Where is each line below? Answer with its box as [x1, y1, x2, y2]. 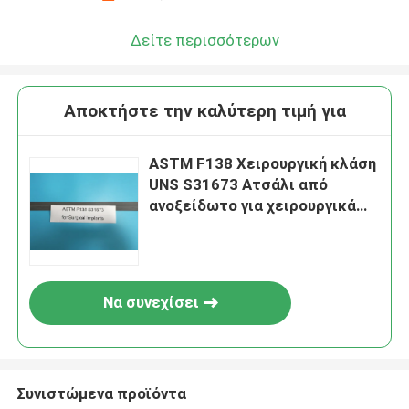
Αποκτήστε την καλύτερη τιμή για [63, 100, 346, 122]
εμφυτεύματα [149, 217, 251, 236]
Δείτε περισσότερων [130, 30, 279, 49]
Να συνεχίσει [102, 293, 199, 312]
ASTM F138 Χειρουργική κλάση [149, 154, 377, 173]
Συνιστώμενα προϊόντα [16, 383, 186, 403]
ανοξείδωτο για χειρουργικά [149, 196, 357, 215]
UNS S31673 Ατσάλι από [149, 175, 329, 194]
